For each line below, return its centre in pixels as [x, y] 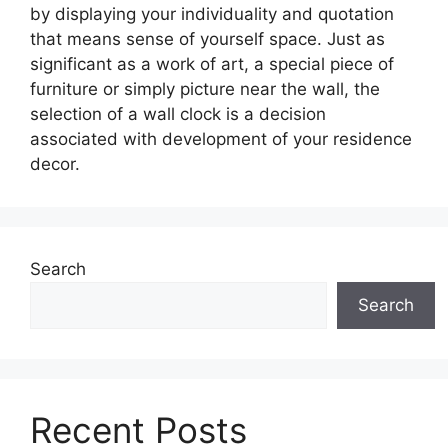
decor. [55, 164]
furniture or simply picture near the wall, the [205, 89]
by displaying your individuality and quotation [212, 14]
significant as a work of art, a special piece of [212, 64]
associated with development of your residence [221, 139]
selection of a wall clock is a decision [178, 114]
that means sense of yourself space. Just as [207, 39]
